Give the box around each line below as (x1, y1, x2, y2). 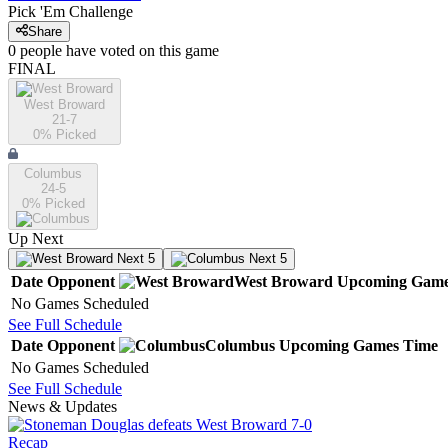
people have (20, 42, 96, 60)
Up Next (8, 230, 63, 248)
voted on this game (96, 42, 219, 60)
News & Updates (8, 398, 117, 416)
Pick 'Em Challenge (8, 3, 133, 20)
